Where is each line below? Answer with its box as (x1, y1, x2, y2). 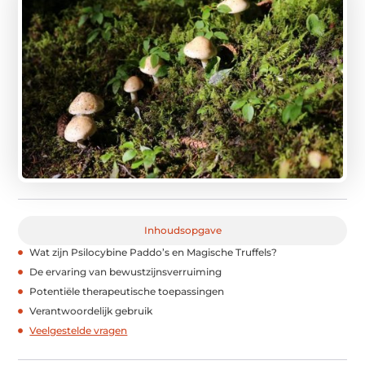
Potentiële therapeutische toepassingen (29, 285, 225, 298)
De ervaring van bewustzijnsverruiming (29, 266, 222, 279)
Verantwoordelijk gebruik (29, 305, 153, 318)
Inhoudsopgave (143, 224, 222, 237)
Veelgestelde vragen (29, 324, 128, 337)
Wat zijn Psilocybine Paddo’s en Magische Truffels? (29, 246, 278, 259)
